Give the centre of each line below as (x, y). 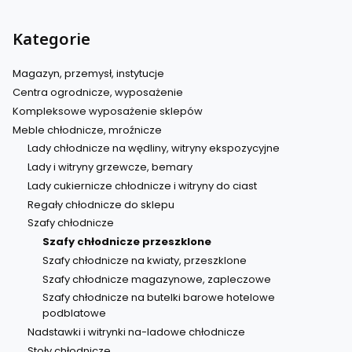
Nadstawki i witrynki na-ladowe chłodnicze (136, 332)
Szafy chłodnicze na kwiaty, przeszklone (144, 260)
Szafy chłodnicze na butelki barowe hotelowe (158, 298)
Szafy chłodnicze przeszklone (126, 242)
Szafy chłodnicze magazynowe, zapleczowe (156, 279)
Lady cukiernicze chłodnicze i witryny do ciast (142, 185)
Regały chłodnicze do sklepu (101, 204)
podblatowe (74, 313)
